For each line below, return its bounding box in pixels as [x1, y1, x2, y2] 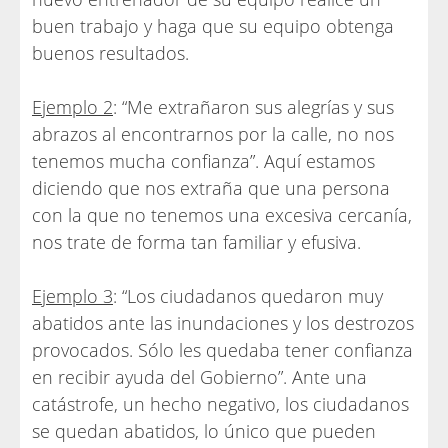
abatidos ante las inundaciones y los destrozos [32, 311, 414, 335]
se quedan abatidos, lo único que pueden [32, 419, 376, 443]
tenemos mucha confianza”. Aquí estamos [32, 149, 375, 173]
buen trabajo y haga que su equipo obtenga [32, 14, 394, 38]
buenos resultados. [32, 41, 189, 65]
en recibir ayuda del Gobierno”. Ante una [32, 365, 367, 389]
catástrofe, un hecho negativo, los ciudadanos [32, 392, 409, 416]
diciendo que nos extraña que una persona [32, 176, 390, 200]
